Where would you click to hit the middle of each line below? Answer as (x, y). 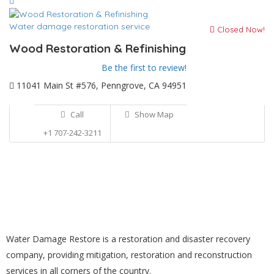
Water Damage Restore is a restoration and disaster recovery (128, 239)
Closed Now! (240, 29)
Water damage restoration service (80, 26)
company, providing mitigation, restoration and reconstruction (129, 254)
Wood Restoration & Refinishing (98, 48)
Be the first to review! (144, 67)
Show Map (153, 114)
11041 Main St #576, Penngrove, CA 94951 (100, 85)
